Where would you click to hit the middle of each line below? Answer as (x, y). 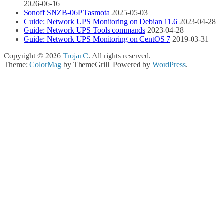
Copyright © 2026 (33, 56)
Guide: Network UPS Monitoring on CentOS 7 (97, 39)
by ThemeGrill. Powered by (107, 65)
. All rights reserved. (120, 56)
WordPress (169, 65)
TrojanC (76, 56)
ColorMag (45, 65)
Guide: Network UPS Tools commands (84, 30)
